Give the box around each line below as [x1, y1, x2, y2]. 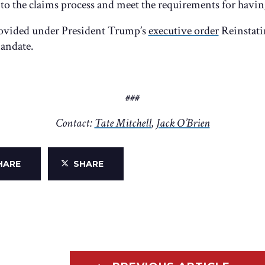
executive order [148, 22, 219, 38]
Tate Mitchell [94, 115, 151, 131]
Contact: [55, 115, 95, 131]
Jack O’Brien [156, 115, 210, 131]
